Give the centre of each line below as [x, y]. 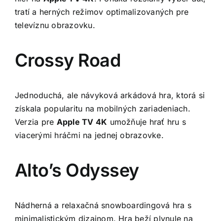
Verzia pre [36, 122]
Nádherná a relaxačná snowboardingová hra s [103, 205]
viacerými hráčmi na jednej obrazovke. [89, 135]
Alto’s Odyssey [77, 170]
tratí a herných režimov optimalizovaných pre [102, 12]
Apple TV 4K [82, 122]
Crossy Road [68, 60]
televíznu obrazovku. [55, 25]
